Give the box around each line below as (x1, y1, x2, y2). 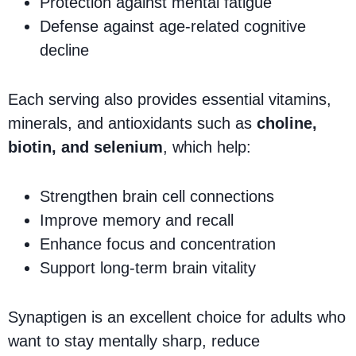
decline (40, 41, 89, 59)
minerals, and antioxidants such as (8, 114, 257, 132)
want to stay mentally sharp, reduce (8, 331, 260, 350)
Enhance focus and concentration (40, 234, 276, 253)
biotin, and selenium (8, 137, 163, 156)
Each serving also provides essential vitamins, (8, 90, 331, 108)
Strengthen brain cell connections (40, 187, 274, 205)
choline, (257, 114, 317, 132)
